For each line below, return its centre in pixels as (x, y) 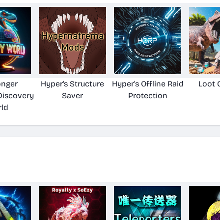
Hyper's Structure (72, 84)
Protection (148, 96)
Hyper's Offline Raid (148, 84)
